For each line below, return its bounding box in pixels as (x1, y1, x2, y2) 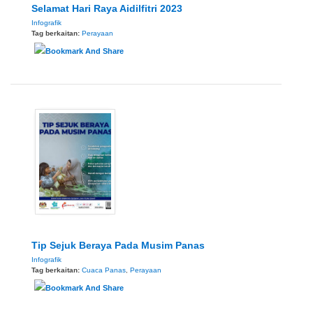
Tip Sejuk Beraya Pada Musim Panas (31, 239, 205, 251)
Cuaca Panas (82, 265, 126, 274)
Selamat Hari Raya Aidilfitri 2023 (31, 2, 182, 14)
